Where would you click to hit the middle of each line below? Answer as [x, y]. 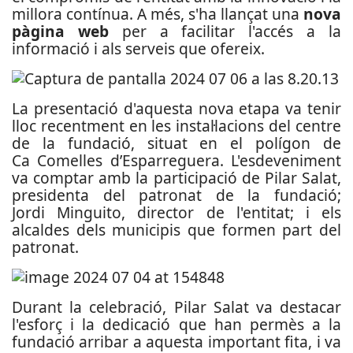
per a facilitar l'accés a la [225, 31]
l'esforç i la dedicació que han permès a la [176, 324]
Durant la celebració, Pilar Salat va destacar [176, 307]
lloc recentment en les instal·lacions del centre [176, 126]
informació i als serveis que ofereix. [138, 48]
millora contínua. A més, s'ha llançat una [158, 14]
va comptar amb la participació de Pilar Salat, [176, 178]
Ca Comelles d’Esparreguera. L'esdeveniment [176, 160]
